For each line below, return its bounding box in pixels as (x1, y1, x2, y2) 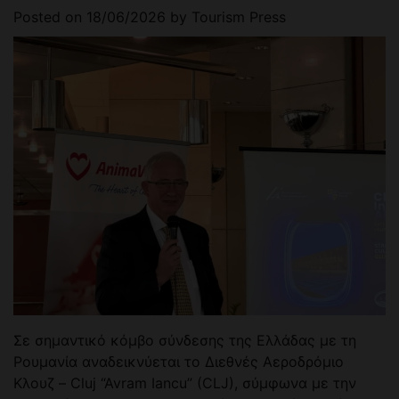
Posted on (13, 7, 86, 26)
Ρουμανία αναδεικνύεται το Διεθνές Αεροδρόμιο (13, 353, 344, 371)
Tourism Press (191, 7, 286, 26)
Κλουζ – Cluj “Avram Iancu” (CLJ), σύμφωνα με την (13, 374, 356, 393)
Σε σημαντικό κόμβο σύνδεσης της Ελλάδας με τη (13, 331, 356, 350)
